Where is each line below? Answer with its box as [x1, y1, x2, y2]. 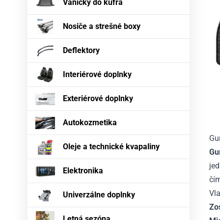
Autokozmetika [63, 118, 117, 128]
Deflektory [63, 46, 100, 55]
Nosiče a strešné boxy [63, 22, 140, 31]
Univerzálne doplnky [63, 190, 135, 200]
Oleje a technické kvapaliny [63, 142, 160, 152]
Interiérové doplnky [63, 70, 132, 80]
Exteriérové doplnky [63, 94, 133, 104]
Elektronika [63, 166, 103, 176]
